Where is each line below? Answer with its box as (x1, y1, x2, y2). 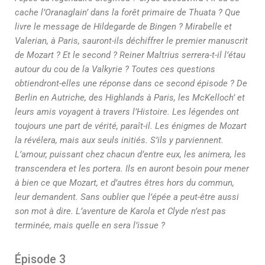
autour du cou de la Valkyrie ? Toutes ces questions (15, 64, 215, 75)
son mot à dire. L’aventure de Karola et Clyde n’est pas (15, 206, 226, 216)
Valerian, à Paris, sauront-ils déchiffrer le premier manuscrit (15, 35, 248, 46)
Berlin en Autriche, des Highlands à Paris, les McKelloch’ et (15, 92, 245, 103)
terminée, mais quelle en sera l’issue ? (15, 220, 165, 231)
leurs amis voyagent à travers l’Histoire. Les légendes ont (15, 106, 239, 117)
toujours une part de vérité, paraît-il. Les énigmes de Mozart (15, 121, 247, 131)
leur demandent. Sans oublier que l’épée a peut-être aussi (15, 192, 239, 202)
